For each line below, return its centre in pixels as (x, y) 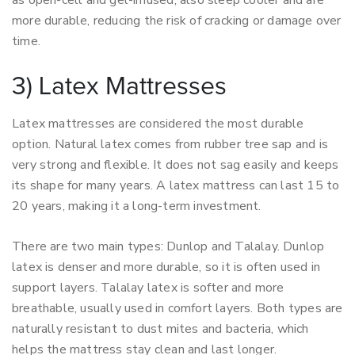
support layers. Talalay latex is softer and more (148, 288)
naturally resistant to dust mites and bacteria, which (160, 329)
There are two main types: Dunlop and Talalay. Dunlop (168, 246)
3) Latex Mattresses (119, 87)
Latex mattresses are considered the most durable (158, 124)
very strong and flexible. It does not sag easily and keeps (176, 165)
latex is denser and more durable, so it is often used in (166, 267)
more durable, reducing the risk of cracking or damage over (177, 21)
